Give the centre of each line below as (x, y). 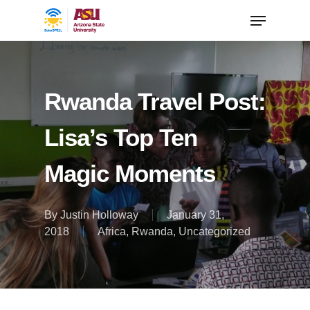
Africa (112, 231)
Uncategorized (215, 231)
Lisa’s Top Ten (121, 137)
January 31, (195, 215)
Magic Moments (130, 173)
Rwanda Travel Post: (155, 101)
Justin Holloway (99, 215)
